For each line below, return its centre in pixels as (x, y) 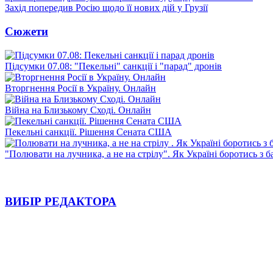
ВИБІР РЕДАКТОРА (61, 202)
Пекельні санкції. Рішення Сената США (88, 132)
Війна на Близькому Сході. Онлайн (78, 110)
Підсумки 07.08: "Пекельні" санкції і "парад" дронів (113, 66)
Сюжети (27, 31)
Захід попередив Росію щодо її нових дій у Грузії (106, 8)
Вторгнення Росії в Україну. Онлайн (80, 88)
